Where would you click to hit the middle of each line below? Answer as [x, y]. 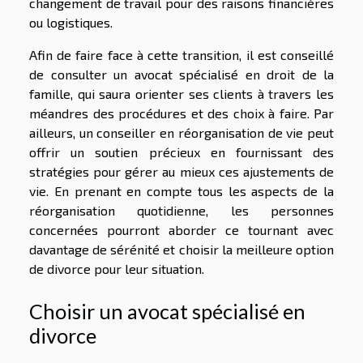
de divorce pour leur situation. [117, 268]
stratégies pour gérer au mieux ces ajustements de [181, 171]
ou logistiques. [71, 22]
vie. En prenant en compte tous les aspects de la [181, 190]
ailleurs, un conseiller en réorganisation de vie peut [181, 132]
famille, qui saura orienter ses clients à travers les [181, 93]
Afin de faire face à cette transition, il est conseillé [181, 54]
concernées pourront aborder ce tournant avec [181, 229]
